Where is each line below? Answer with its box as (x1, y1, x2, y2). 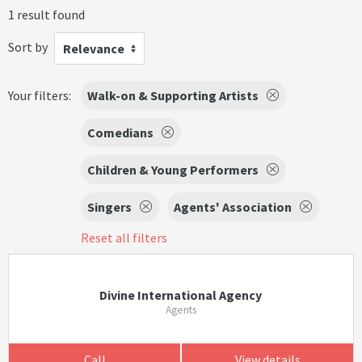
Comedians (87, 124, 154, 141)
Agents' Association (174, 199, 292, 215)
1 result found (8, 6, 85, 23)
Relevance (63, 40, 124, 57)
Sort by (8, 38, 48, 55)
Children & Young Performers (87, 162, 259, 178)
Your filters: (8, 87, 71, 103)
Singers (87, 199, 132, 215)
